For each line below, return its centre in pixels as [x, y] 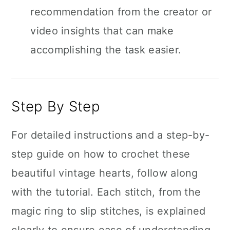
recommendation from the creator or [121, 12]
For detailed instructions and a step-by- [111, 135]
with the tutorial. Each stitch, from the [106, 192]
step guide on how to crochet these [101, 154]
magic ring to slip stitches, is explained [109, 211]
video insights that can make [102, 31]
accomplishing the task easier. [106, 50]
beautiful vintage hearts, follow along [105, 173]
